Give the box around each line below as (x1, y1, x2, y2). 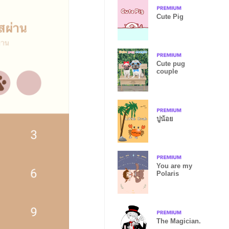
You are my (156, 162, 192, 170)
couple (156, 67, 178, 75)
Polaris (156, 170, 179, 177)
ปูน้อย (156, 114, 173, 123)
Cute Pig (156, 12, 184, 20)
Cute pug (156, 60, 185, 67)
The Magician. (156, 217, 201, 225)
